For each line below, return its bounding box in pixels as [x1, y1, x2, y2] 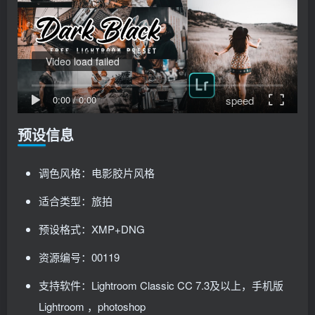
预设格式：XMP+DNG [39, 221, 145, 237]
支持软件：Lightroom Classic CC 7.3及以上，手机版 [39, 278, 283, 293]
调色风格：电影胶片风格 [39, 165, 155, 181]
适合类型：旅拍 [39, 193, 112, 209]
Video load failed [46, 54, 120, 69]
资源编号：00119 [39, 250, 120, 265]
